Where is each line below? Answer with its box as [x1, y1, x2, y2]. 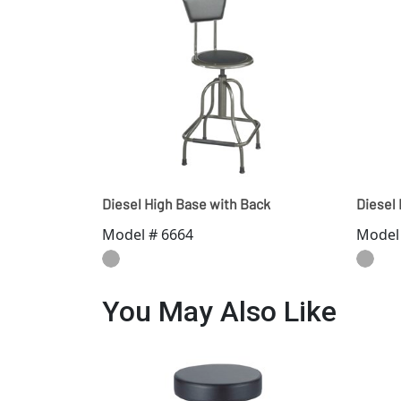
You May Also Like [102, 294, 337, 328]
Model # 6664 [102, 225, 193, 244]
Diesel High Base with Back [102, 195, 270, 212]
